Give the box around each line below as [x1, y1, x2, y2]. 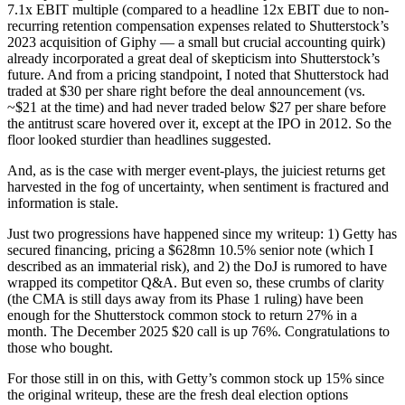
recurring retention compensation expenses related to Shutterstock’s [7, 17, 389, 33]
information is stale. [7, 194, 118, 211]
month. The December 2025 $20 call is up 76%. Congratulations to [7, 323, 390, 339]
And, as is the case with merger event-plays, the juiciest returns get [7, 162, 385, 178]
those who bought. [7, 339, 113, 355]
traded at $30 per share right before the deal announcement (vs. [7, 82, 365, 99]
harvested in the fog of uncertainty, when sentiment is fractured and [7, 178, 389, 194]
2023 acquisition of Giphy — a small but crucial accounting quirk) [7, 33, 385, 50]
